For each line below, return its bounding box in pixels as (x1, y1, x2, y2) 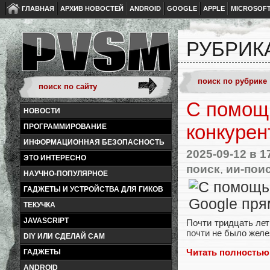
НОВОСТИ (24, 107, 60, 115)
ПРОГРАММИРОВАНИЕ (24, 122, 107, 131)
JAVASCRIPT (24, 216, 69, 225)
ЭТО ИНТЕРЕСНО (24, 154, 86, 162)
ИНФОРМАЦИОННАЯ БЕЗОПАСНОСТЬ (24, 138, 165, 146)
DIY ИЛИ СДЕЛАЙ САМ (24, 232, 105, 240)
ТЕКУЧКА (24, 201, 55, 209)
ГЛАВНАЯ (22, 5, 54, 12)
